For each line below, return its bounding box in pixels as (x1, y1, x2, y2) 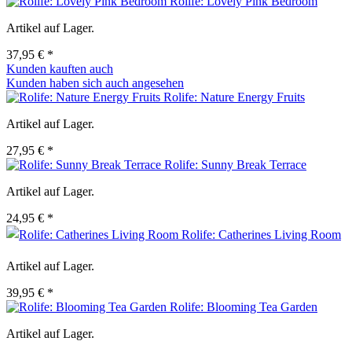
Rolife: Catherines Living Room (181, 228, 341, 242)
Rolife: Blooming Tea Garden (170, 300, 317, 314)
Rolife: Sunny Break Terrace (164, 158, 306, 172)
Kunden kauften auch (6, 62, 113, 76)
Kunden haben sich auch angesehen (6, 76, 184, 90)
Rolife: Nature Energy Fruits (163, 90, 305, 104)
